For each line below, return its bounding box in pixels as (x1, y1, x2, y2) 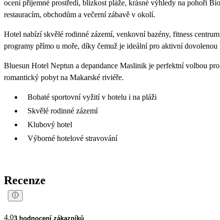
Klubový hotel (27, 120, 72, 129)
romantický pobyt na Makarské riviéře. (4, 73, 124, 82)
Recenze (4, 173, 46, 187)
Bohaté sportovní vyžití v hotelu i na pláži (27, 92, 157, 101)
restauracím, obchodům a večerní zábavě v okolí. (4, 10, 155, 19)
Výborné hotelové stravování (27, 134, 117, 142)
